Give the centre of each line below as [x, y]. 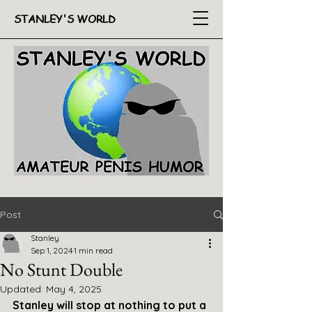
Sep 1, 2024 [52, 250]
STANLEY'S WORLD [65, 19]
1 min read [93, 250]
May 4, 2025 [74, 289]
